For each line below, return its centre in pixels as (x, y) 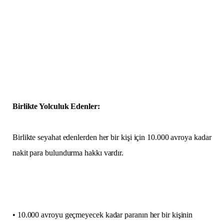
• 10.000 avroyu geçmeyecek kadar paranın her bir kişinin (103, 214)
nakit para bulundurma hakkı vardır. (68, 152)
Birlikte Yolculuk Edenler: (56, 106)
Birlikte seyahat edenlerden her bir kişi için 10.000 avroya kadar (112, 137)
